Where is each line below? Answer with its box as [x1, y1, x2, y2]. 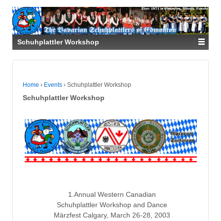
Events [44, 81, 62, 89]
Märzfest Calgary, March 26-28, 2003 [53, 211, 170, 219]
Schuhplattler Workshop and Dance [56, 200, 167, 209]
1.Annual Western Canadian [68, 190, 156, 198]
